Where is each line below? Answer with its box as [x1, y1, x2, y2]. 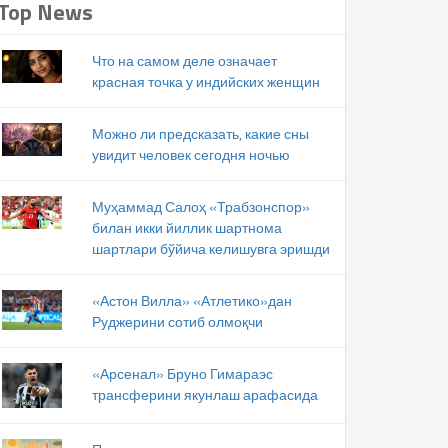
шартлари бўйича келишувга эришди [91, 238, 330, 259]
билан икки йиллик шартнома [91, 217, 282, 238]
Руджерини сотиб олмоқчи [91, 311, 263, 332]
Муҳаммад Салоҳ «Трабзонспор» [91, 196, 310, 217]
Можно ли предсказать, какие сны [91, 123, 309, 144]
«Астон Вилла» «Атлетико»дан [91, 290, 292, 311]
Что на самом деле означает [91, 50, 277, 71]
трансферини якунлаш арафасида [91, 384, 318, 405]
